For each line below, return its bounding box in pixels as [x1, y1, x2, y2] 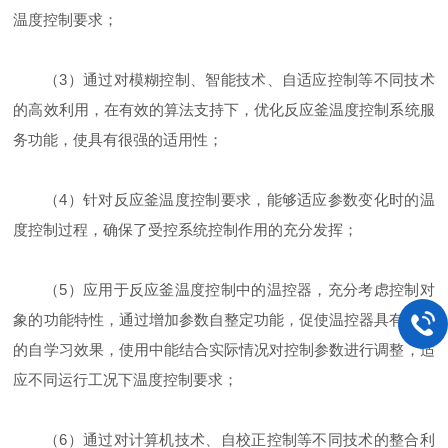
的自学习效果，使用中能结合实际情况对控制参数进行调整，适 [13, 341, 435, 358]
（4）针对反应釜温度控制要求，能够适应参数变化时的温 [13, 191, 435, 208]
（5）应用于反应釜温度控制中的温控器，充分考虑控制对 [13, 281, 435, 298]
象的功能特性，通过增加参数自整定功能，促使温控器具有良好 [13, 311, 435, 328]
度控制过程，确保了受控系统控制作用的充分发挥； [13, 221, 359, 238]
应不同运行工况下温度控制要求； [13, 371, 239, 388]
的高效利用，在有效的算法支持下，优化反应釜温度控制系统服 [13, 101, 435, 118]
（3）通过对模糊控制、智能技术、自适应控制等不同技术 [13, 71, 435, 88]
